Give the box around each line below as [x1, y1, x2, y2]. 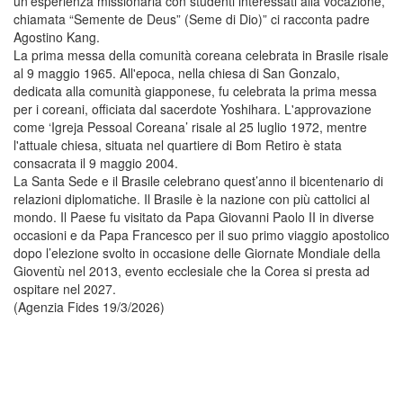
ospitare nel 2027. [13, 279, 116, 298]
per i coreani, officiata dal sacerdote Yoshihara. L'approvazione [13, 99, 372, 118]
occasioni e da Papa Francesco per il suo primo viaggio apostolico [13, 225, 390, 244]
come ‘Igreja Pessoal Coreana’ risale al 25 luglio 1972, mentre [13, 117, 367, 136]
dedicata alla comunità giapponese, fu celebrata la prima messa [13, 81, 377, 100]
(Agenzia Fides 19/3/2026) [13, 297, 165, 316]
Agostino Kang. [13, 27, 100, 46]
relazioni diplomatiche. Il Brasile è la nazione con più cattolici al [13, 189, 370, 208]
